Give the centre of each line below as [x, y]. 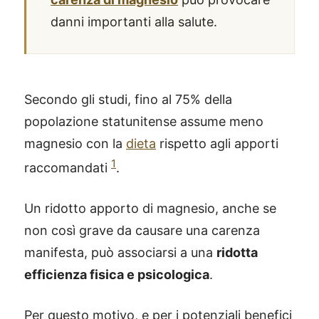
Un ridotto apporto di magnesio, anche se [150, 208]
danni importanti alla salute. [134, 22]
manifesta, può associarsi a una [120, 252]
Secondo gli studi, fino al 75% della [128, 99]
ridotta [237, 252]
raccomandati [68, 168]
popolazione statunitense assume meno [144, 121]
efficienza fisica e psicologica [117, 274]
